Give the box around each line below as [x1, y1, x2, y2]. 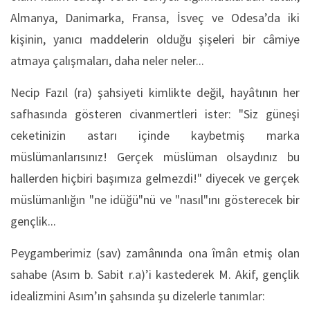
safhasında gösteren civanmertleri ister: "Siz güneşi [10, 106, 300, 122]
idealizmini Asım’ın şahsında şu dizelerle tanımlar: [10, 288, 265, 304]
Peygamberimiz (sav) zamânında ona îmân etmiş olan [10, 245, 300, 261]
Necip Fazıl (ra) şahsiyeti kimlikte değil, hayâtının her [10, 84, 300, 100]
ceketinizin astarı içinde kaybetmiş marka [10, 127, 300, 143]
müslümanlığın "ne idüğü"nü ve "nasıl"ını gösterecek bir [10, 192, 300, 208]
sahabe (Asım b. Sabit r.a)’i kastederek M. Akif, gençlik [10, 266, 300, 282]
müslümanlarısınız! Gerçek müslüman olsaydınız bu [10, 149, 300, 165]
